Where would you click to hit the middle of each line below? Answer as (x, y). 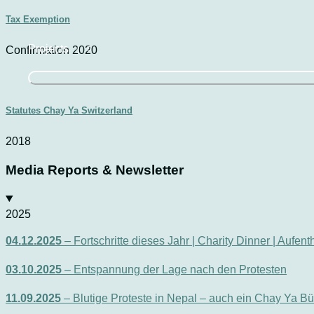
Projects (48, 48)
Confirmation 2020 (52, 50)
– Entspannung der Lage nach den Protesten (176, 270)
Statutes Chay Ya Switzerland (69, 110)
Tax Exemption (38, 20)
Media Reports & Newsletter (95, 170)
